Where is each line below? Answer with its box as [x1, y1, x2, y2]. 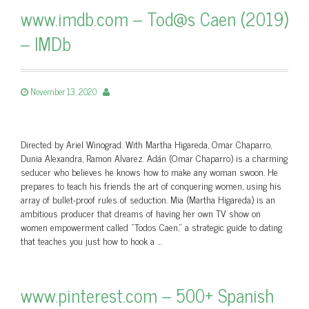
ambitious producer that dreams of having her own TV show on [21, 205, 261, 221]
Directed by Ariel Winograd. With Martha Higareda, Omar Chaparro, [21, 136, 272, 152]
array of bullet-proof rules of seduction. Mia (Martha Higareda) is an [21, 191, 275, 207]
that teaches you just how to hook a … [21, 232, 162, 248]
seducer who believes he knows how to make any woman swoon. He [21, 163, 278, 179]
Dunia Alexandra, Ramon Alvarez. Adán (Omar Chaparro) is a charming [21, 150, 288, 166]
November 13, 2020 [30, 84, 97, 99]
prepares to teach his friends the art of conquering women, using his [21, 177, 281, 193]
